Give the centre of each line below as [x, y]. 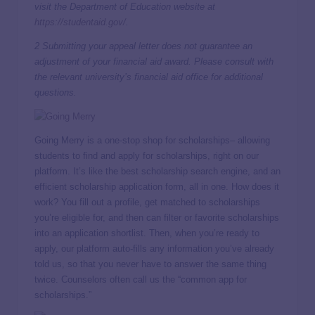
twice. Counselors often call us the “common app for [141, 279]
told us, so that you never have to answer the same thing [150, 264]
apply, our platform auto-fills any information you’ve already [154, 248]
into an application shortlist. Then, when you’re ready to [147, 233]
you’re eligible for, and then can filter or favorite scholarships [157, 217]
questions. [56, 92]
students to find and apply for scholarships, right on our [147, 155]
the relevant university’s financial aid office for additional [149, 77]
